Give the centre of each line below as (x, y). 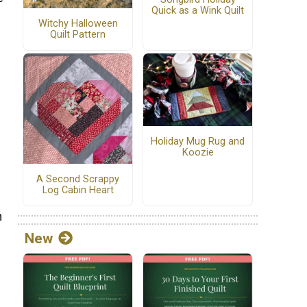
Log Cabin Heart (78, 190)
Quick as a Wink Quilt (198, 11)
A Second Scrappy (78, 179)
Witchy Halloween (78, 23)
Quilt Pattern (78, 34)
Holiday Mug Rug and (198, 141)
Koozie (198, 152)
